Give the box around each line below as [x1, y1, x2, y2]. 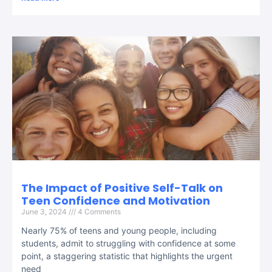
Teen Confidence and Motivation [21, 192, 210, 208]
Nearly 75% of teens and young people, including [21, 225, 217, 236]
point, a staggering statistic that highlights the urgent [21, 250, 233, 261]
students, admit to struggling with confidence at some [21, 237, 236, 248]
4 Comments [76, 206, 121, 216]
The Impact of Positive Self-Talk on [21, 180, 223, 195]
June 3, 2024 [21, 206, 69, 216]
